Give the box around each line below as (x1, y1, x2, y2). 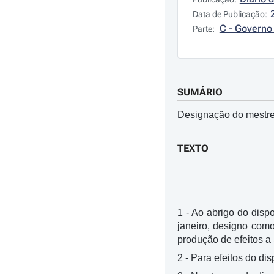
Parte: (192, 24, 217, 34)
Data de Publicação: (192, 9, 267, 19)
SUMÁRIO (177, 86, 223, 98)
